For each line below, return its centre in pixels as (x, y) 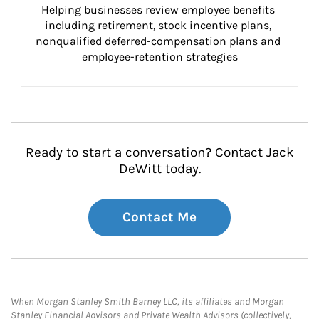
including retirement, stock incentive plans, (159, 25)
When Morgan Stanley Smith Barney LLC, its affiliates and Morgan (147, 302)
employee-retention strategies (159, 57)
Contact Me (159, 217)
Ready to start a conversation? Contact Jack (159, 152)
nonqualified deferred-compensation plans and (159, 41)
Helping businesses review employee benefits (159, 10)
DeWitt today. (159, 169)
